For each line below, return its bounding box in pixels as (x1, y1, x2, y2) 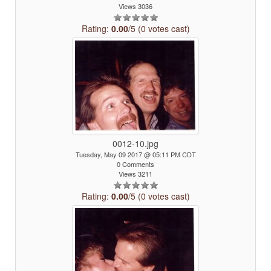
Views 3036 (119, 1, 152, 11)
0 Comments (117, 159, 154, 169)
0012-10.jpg (113, 137, 158, 149)
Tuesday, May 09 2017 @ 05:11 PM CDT (75, 149, 196, 159)
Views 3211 (119, 169, 152, 178)
